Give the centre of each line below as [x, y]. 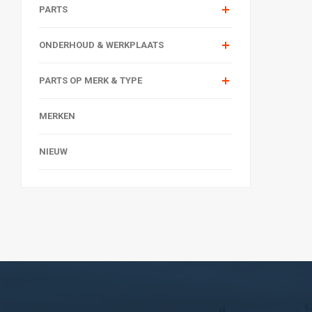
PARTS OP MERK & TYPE [91, 80]
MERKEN [57, 116]
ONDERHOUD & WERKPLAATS [101, 45]
